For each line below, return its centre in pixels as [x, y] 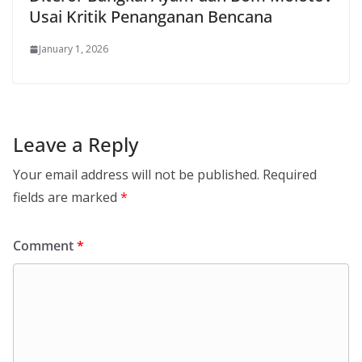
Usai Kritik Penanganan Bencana [151, 17]
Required [290, 175]
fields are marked [67, 198]
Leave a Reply [76, 145]
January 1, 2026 [74, 49]
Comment [45, 246]
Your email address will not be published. [136, 175]
